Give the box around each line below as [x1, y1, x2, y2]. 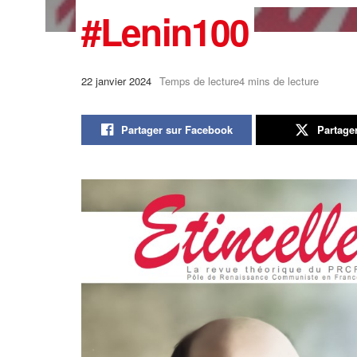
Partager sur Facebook [120, 122, 233, 138]
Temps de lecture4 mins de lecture [159, 73, 319, 88]
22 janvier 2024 [81, 73, 151, 88]
